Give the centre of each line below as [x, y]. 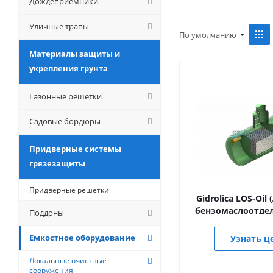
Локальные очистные [68, 261]
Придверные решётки [69, 190]
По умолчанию [209, 34]
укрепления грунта [69, 68]
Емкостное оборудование [82, 238]
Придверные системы [75, 149]
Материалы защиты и [75, 54]
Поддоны [47, 213]
